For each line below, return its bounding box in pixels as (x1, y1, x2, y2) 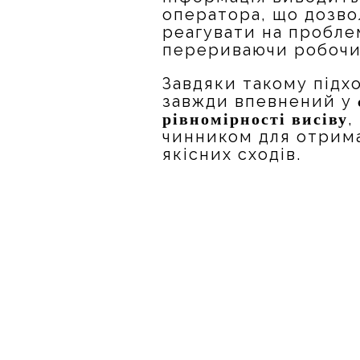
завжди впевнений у (162, 92, 358, 111)
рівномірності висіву (162, 110, 349, 128)
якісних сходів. (162, 145, 302, 164)
